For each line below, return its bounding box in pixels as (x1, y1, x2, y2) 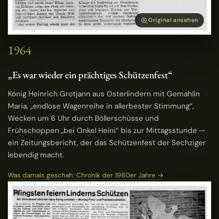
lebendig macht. (8, 150, 64, 160)
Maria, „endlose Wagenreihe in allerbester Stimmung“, (8, 101, 194, 111)
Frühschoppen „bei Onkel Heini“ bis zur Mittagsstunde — (8, 126, 205, 136)
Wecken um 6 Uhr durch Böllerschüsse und (8, 113, 159, 124)
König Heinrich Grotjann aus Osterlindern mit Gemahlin (8, 89, 200, 99)
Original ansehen (148, 16, 198, 24)
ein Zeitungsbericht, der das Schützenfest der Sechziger (8, 138, 206, 148)
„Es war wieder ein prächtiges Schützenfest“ (8, 68, 173, 81)
